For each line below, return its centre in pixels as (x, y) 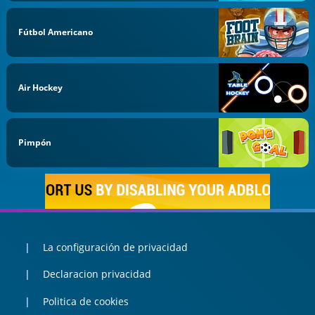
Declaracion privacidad (97, 274)
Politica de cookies (85, 301)
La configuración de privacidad (115, 247)
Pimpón (35, 143)
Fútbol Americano (56, 32)
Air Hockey (41, 87)
